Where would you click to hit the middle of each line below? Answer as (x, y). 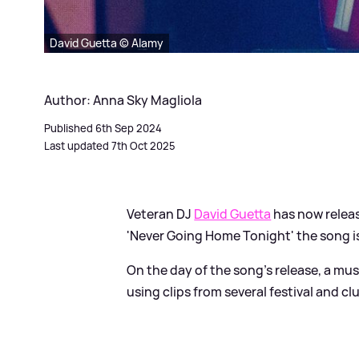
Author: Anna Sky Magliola (123, 100)
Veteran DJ (161, 214)
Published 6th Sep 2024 (103, 128)
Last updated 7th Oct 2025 (110, 145)
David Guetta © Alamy (107, 42)
